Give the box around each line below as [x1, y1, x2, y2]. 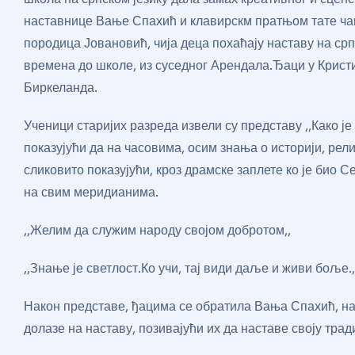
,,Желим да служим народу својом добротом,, [24, 222, 291, 239]
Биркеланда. [24, 79, 97, 97]
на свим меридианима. [24, 184, 158, 201]
